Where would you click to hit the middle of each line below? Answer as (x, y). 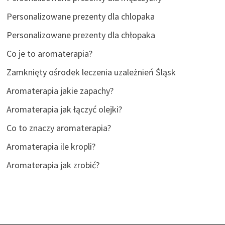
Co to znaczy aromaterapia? (59, 128)
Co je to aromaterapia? (49, 53)
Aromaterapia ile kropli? (51, 146)
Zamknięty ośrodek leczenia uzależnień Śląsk (91, 72)
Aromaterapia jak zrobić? (53, 165)
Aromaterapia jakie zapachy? (60, 90)
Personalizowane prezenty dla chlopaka (80, 16)
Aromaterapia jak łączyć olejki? (64, 109)
